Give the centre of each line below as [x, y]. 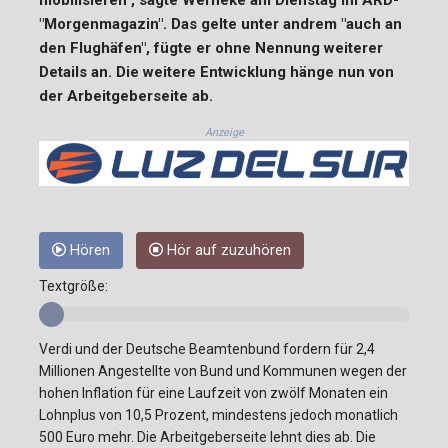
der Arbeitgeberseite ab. [126, 95]
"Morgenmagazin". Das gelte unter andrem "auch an [220, 23]
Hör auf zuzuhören [227, 251]
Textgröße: [73, 286]
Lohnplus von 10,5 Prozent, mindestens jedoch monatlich [218, 415]
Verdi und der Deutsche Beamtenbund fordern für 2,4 [207, 349]
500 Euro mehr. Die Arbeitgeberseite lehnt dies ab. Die [207, 437]
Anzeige [224, 132]
